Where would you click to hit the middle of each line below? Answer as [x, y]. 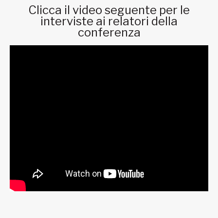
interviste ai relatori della [109, 21]
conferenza [109, 33]
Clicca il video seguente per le [109, 10]
